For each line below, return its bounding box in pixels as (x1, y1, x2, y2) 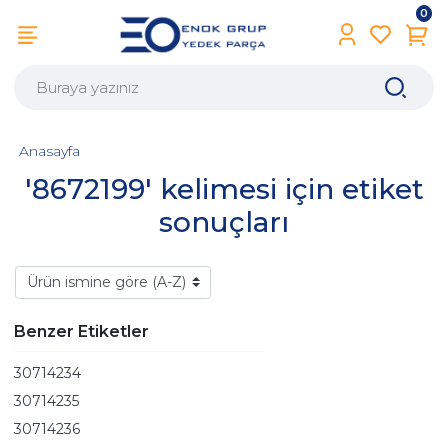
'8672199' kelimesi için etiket (24, 171, 424, 206)
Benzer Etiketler (14, 322, 149, 342)
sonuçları (159, 204, 289, 239)
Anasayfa (19, 142, 81, 161)
